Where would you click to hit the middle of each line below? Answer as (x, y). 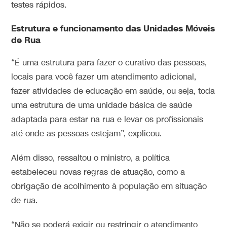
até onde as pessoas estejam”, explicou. (87, 134)
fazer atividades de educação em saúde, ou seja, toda (113, 91)
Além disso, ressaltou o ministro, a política (91, 158)
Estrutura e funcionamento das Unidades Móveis (113, 28)
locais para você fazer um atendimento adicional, (104, 77)
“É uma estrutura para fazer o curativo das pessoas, (109, 63)
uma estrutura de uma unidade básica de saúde (102, 105)
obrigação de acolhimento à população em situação (109, 186)
